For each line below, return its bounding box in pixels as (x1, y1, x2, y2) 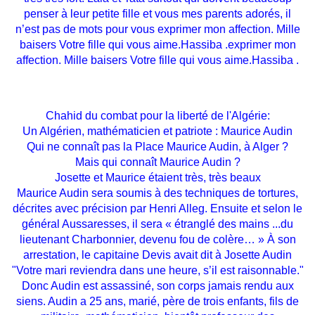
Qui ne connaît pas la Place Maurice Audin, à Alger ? (27, 141, 288, 153)
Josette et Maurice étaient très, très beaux (54, 172, 261, 184)
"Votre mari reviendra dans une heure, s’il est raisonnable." (11, 264, 304, 277)
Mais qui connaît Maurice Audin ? (75, 156, 240, 169)
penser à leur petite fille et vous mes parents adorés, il (24, 8, 291, 20)
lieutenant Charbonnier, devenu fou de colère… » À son (19, 233, 296, 246)
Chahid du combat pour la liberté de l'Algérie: (45, 110, 270, 122)
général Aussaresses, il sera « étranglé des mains (22, 218, 272, 231)
